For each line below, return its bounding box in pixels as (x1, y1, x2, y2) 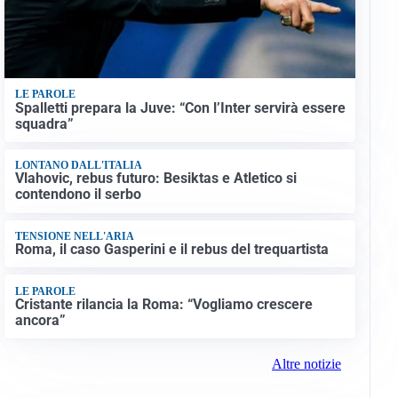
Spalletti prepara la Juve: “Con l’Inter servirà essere (14, 99, 346, 116)
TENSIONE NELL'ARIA (14, 229, 134, 243)
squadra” (14, 115, 74, 132)
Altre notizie (271, 356, 341, 372)
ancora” (14, 311, 66, 329)
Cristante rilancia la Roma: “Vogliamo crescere (14, 295, 313, 313)
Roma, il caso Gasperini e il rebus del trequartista (14, 241, 329, 259)
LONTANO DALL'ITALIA (14, 159, 142, 172)
